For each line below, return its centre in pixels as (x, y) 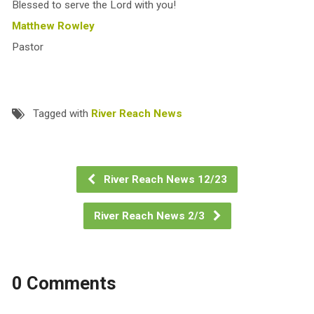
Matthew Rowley (53, 26)
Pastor (27, 47)
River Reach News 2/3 (150, 216)
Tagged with (62, 114)
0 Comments (64, 284)
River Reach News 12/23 (164, 180)
